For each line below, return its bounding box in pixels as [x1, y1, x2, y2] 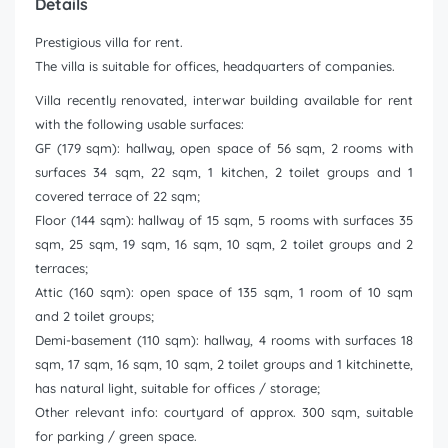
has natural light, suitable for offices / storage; [35, 380, 320, 397]
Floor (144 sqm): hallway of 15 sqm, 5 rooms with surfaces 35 [35, 212, 413, 229]
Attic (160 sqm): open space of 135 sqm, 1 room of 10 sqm [35, 284, 413, 301]
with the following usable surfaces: [35, 116, 244, 133]
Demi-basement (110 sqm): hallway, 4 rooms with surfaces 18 [35, 332, 413, 349]
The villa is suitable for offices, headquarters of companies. [35, 58, 395, 75]
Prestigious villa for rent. [35, 34, 183, 51]
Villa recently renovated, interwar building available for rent [35, 92, 413, 109]
